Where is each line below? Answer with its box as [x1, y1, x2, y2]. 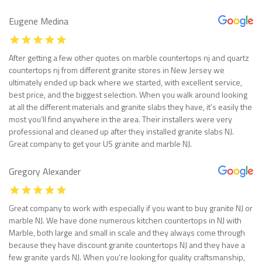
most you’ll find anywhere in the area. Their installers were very [9, 112, 232, 125]
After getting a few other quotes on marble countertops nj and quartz [9, 51, 249, 64]
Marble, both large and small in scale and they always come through [9, 226, 245, 239]
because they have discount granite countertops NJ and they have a [9, 238, 245, 251]
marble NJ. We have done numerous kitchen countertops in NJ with [9, 213, 242, 226]
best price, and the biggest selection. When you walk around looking [9, 88, 247, 101]
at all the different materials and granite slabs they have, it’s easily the [9, 100, 252, 113]
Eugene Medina [9, 13, 68, 28]
